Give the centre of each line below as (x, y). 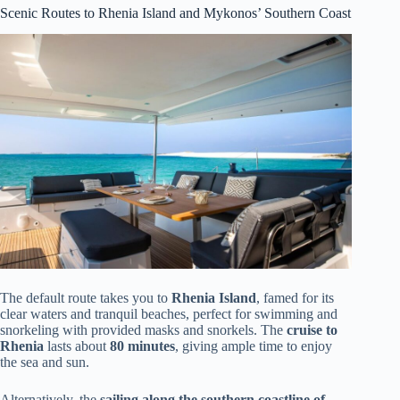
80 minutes (142, 346)
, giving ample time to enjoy (254, 346)
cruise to (312, 330)
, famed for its (295, 298)
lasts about (77, 346)
